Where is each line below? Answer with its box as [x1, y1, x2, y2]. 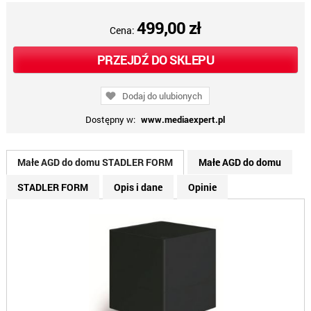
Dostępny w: [85, 113, 138, 126]
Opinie [187, 180, 217, 194]
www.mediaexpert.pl [141, 113, 226, 126]
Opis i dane [113, 180, 162, 194]
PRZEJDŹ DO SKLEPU [96, 51, 215, 69]
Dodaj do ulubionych [122, 90, 203, 103]
